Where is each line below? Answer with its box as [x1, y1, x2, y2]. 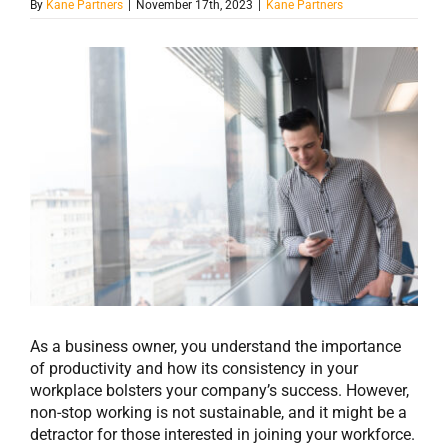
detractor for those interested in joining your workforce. [30, 424, 415, 444]
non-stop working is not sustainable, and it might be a [30, 402, 407, 422]
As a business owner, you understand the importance [30, 336, 401, 356]
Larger [29, 68, 74, 88]
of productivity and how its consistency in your [30, 358, 358, 378]
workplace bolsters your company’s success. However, [30, 380, 409, 400]
